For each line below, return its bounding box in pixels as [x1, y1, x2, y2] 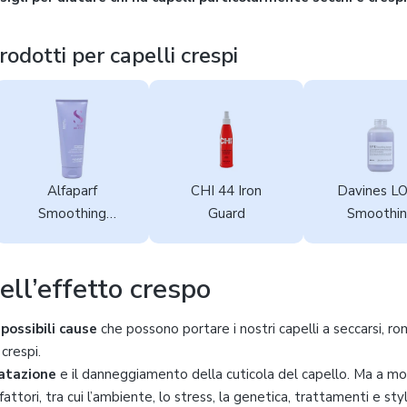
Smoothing [37, 204, 106, 223]
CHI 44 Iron [191, 182, 262, 200]
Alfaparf [46, 182, 97, 200]
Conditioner [35, 227, 108, 245]
